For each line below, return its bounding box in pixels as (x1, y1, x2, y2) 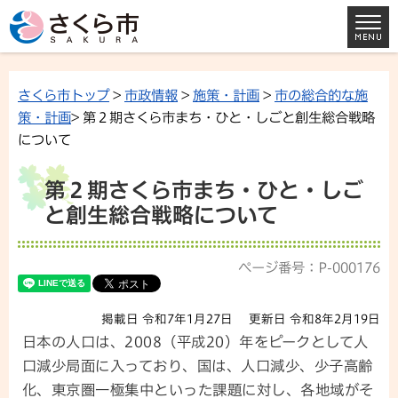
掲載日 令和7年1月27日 (101, 313, 234, 325)
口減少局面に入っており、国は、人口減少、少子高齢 (22, 359, 373, 373)
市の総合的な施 (275, 88, 368, 102)
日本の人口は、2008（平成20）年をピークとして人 (22, 335, 369, 349)
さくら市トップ (18, 88, 109, 102)
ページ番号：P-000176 (238, 260, 380, 275)
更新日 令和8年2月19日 (249, 313, 380, 325)
